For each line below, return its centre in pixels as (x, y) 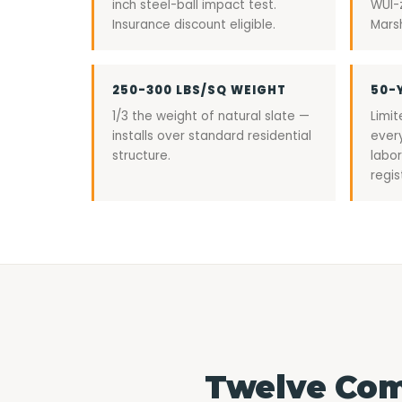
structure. (141, 156)
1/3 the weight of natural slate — (211, 116)
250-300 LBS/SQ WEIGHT (199, 90)
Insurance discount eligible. (194, 25)
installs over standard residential (212, 136)
